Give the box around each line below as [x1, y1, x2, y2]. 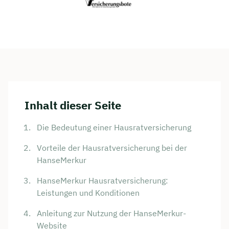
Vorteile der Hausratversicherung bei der [37, 143, 187, 153]
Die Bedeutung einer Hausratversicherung [37, 122, 191, 133]
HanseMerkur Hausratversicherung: [37, 175, 168, 186]
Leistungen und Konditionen [37, 188, 140, 198]
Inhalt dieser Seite [25, 98, 121, 113]
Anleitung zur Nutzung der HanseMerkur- [37, 208, 186, 219]
